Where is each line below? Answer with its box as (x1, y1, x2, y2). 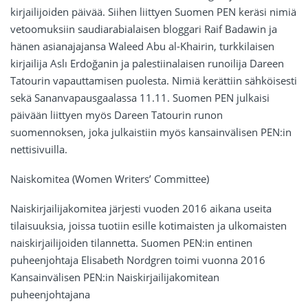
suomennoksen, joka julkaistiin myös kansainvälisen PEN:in (10, 125, 291, 140)
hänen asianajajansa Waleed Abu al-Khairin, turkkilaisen (10, 39, 274, 54)
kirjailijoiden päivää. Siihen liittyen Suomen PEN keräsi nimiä (10, 5, 296, 19)
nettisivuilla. (10, 142, 67, 157)
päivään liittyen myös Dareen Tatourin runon (10, 108, 223, 122)
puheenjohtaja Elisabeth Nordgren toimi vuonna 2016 (10, 253, 265, 267)
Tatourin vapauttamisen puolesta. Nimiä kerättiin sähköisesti (10, 74, 297, 88)
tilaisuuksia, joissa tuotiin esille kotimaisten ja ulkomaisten (10, 219, 287, 233)
